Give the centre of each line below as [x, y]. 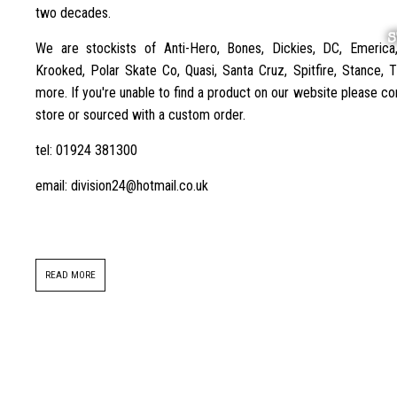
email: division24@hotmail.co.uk [122, 186]
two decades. [75, 13]
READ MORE [70, 276]
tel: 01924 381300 [86, 151]
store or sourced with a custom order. [140, 115]
